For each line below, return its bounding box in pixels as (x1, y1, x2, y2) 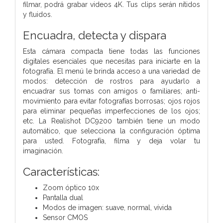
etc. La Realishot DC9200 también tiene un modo (23, 116, 200, 125)
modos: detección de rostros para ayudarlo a (23, 77, 200, 85)
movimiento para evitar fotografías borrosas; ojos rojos (23, 97, 200, 105)
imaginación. (23, 146, 63, 155)
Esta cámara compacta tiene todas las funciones (23, 47, 200, 55)
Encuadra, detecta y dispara (23, 28, 166, 42)
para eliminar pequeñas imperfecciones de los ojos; (23, 107, 200, 115)
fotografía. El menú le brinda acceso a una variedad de (23, 67, 200, 75)
